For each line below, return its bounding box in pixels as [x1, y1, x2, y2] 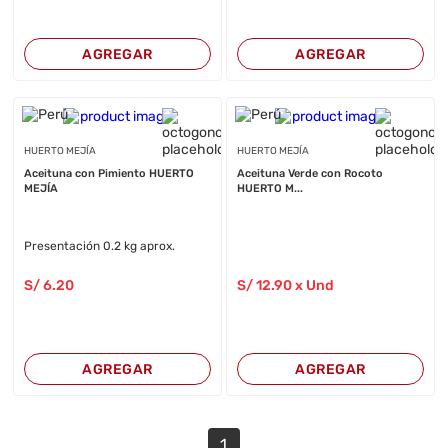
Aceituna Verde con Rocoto [236, 167, 383, 180]
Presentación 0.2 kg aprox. [24, 239, 176, 253]
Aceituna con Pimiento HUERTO [24, 167, 195, 180]
